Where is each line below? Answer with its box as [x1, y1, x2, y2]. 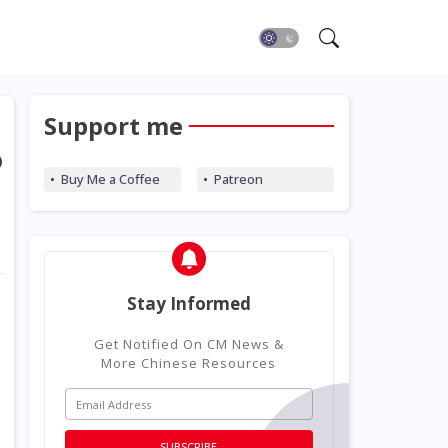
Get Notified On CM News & [93, 335, 284, 353]
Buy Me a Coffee [60, 170, 160, 188]
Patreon [213, 170, 263, 188]
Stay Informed [126, 292, 251, 315]
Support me [43, 109, 183, 142]
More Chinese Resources [101, 354, 276, 372]
